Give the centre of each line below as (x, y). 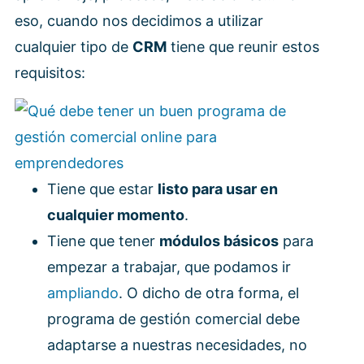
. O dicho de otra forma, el (209, 292)
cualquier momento (116, 214)
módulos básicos (219, 240)
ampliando (83, 292)
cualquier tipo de (74, 47)
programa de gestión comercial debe (173, 318)
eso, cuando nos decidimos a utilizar (139, 21)
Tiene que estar (102, 188)
